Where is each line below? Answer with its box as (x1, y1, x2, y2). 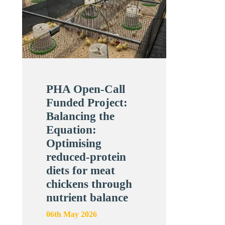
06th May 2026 (46, 210, 97, 219)
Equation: (46, 124, 97, 137)
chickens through (46, 178, 133, 191)
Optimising (46, 137, 102, 150)
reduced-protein (46, 151, 127, 164)
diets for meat (46, 164, 116, 177)
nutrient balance (46, 191, 129, 204)
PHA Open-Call (46, 83, 126, 96)
